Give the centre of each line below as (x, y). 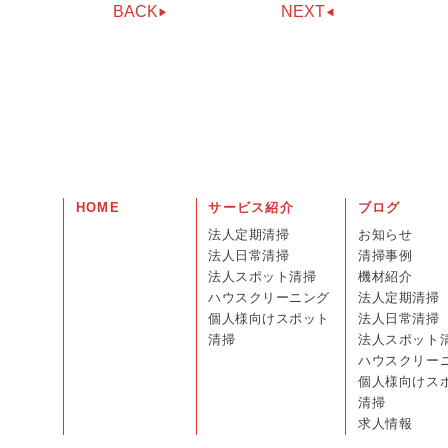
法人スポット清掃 (262, 277)
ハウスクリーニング (269, 298)
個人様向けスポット (269, 319)
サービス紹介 (251, 207)
